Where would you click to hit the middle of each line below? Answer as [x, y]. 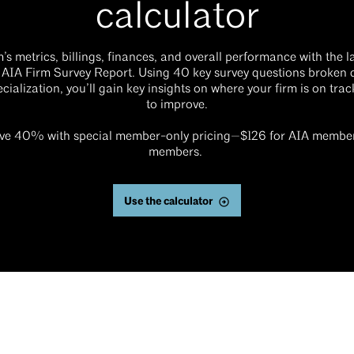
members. [177, 153]
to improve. [177, 105]
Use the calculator [168, 201]
